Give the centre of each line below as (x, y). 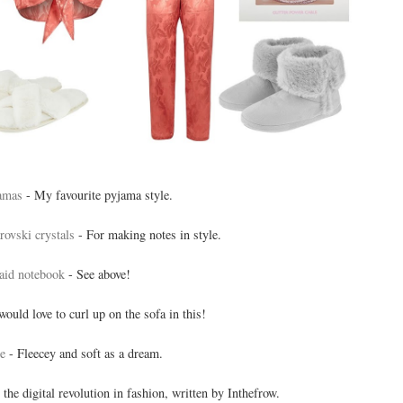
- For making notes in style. (148, 234)
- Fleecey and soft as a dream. (84, 353)
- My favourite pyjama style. (97, 194)
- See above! (97, 273)
